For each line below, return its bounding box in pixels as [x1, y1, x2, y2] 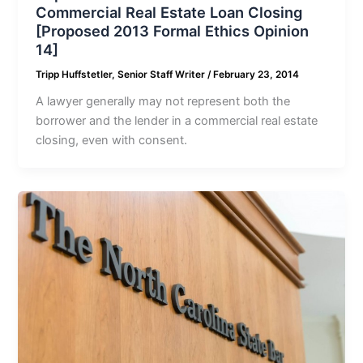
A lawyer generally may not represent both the [36, 93, 291, 109]
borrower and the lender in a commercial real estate [36, 113, 318, 128]
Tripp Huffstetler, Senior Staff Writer [36, 68, 208, 80]
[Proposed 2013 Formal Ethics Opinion [36, 21, 310, 40]
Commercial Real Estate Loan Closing [36, 2, 303, 21]
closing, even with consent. [36, 132, 188, 147]
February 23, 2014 [213, 68, 300, 80]
